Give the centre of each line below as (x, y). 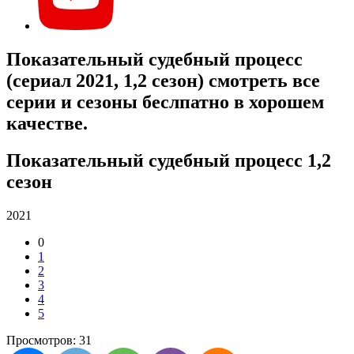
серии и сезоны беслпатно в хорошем (165, 102)
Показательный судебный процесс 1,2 (169, 160)
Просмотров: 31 (49, 340)
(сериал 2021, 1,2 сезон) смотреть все (163, 80)
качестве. (47, 123)
